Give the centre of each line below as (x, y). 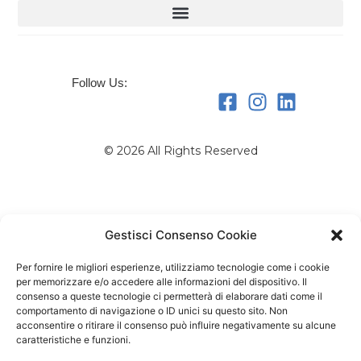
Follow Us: (99, 82)
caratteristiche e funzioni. (73, 340)
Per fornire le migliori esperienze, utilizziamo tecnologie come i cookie (173, 267)
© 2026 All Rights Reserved (180, 151)
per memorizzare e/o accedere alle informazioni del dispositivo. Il (162, 282)
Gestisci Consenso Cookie (180, 235)
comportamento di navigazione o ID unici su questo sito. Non (152, 311)
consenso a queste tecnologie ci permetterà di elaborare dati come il (169, 296)
